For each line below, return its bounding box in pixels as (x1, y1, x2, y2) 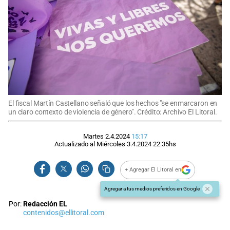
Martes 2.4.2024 (83, 132, 130, 140)
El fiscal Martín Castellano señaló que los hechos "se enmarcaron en (8, 99, 218, 108)
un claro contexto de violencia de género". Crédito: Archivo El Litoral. (8, 107, 217, 117)
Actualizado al (54, 140, 97, 148)
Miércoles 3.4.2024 (96, 140, 151, 148)
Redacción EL (23, 199, 67, 208)
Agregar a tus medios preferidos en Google (104, 185, 200, 191)
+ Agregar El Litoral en (125, 166, 182, 174)
